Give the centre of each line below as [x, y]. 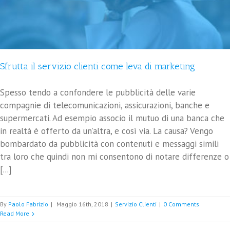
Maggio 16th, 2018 [82, 204]
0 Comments [181, 204]
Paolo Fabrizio [28, 204]
